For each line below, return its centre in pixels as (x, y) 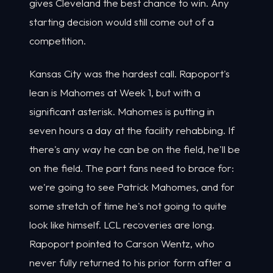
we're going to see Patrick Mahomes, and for (132, 187)
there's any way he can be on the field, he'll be (135, 149)
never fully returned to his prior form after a (130, 263)
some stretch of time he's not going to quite (128, 206)
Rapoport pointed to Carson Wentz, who (122, 244)
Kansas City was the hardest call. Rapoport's (129, 74)
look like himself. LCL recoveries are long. (122, 225)
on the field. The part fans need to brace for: (132, 168)
